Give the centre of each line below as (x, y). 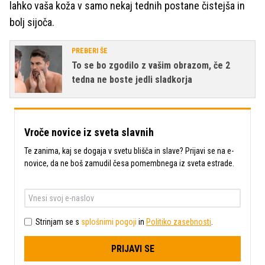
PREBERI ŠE (90, 51)
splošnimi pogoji (109, 222)
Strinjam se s (58, 222)
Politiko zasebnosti (179, 222)
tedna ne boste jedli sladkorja (132, 80)
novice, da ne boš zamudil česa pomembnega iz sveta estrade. (129, 163)
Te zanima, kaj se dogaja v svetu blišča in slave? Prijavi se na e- (129, 151)
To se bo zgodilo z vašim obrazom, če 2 (151, 65)
